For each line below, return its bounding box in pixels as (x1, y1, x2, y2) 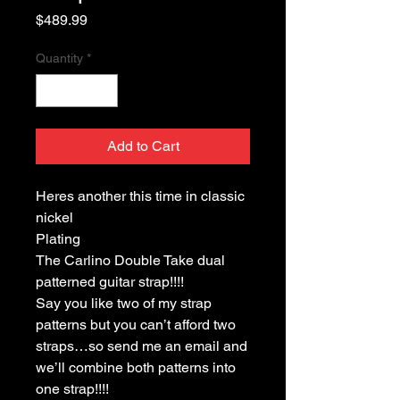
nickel (36, 208, 73, 226)
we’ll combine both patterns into (36, 358, 236, 376)
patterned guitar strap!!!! (36, 272, 184, 290)
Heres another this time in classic (36, 187, 245, 204)
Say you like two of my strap (36, 294, 212, 312)
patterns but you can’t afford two (36, 315, 236, 333)
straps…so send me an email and (36, 337, 247, 354)
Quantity (36, 50, 83, 65)
